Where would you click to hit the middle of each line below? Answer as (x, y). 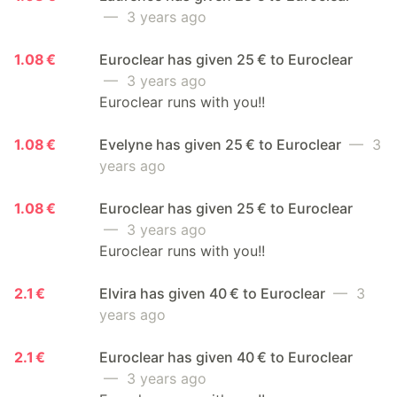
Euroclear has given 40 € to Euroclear (226, 357)
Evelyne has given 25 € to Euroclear (222, 144)
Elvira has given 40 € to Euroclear (214, 293)
